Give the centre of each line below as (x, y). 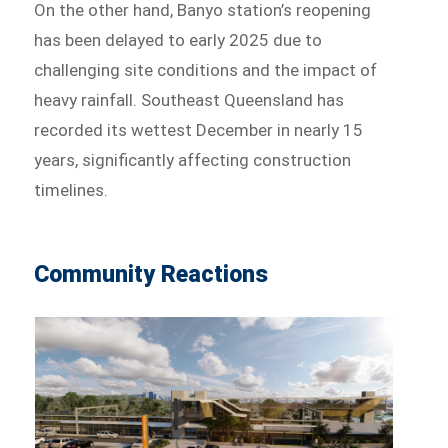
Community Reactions (157, 275)
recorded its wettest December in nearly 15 (199, 130)
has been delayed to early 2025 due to (178, 40)
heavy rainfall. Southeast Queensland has (189, 100)
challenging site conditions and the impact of (206, 70)
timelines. (75, 190)
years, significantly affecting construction (193, 160)
